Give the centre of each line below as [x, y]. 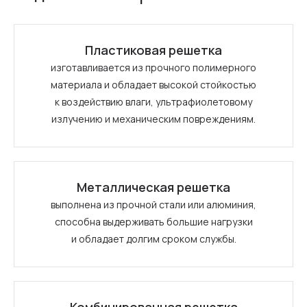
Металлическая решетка [153, 187]
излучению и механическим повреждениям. [153, 119]
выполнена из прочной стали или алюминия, [153, 205]
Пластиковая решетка [153, 50]
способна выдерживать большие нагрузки [153, 222]
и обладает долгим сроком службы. [153, 239]
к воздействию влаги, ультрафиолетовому [153, 102]
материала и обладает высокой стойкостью [153, 85]
